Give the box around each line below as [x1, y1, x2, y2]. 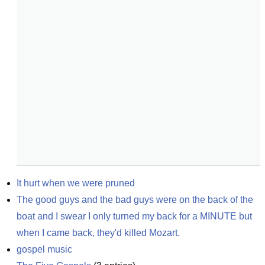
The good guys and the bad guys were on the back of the [17, 195, 253, 205]
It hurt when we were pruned [17, 178, 135, 188]
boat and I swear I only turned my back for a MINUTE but [17, 211, 252, 221]
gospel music [17, 244, 72, 254]
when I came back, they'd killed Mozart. [17, 228, 180, 238]
